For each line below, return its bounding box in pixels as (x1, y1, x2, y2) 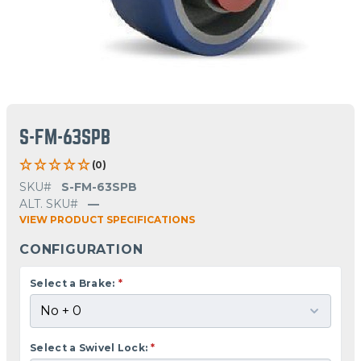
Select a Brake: (30, 276, 115, 289)
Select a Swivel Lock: (30, 341, 148, 354)
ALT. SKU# (19, 196, 78, 211)
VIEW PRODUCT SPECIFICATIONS (19, 213, 195, 226)
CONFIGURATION (19, 241, 143, 257)
